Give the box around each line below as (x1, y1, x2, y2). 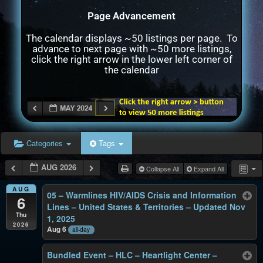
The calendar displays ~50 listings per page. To (25, 32, 238, 44)
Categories (26, 137, 65, 149)
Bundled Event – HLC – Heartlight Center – (47, 248, 218, 261)
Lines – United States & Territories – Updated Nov (47, 201, 246, 213)
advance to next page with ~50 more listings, (32, 43, 231, 55)
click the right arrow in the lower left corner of (31, 53, 232, 65)
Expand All (191, 164, 225, 173)
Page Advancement (87, 10, 176, 22)
